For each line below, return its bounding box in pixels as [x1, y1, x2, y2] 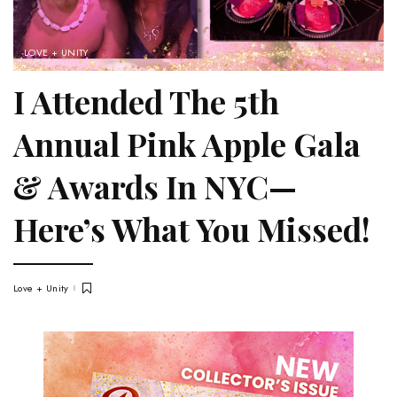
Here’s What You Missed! [13, 207, 378, 251]
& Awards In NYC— [13, 165, 297, 208]
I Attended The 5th [13, 80, 279, 123]
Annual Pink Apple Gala [13, 122, 361, 166]
